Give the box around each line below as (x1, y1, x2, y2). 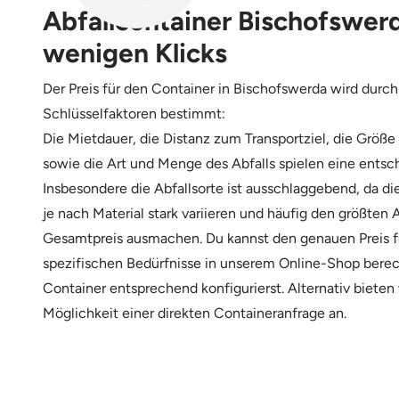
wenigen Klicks (43, 36, 227, 69)
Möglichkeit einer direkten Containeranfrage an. (43, 304, 346, 322)
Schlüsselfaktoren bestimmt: (43, 104, 225, 122)
